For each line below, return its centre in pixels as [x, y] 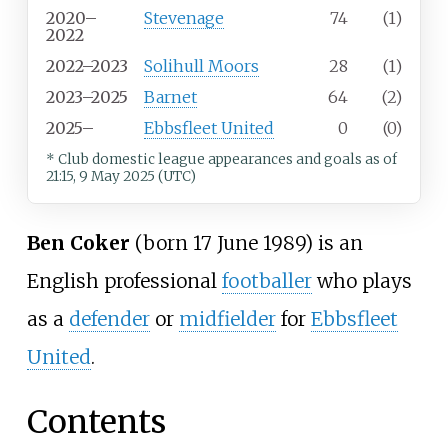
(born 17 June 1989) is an [246, 242]
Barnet [170, 97]
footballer [266, 280]
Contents [96, 422]
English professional [124, 280]
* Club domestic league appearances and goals [204, 160]
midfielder [227, 318]
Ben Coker [78, 242]
